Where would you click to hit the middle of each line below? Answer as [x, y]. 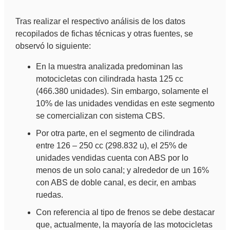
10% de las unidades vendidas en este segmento [125, 104]
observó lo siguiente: [53, 46]
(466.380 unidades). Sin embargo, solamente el [122, 91]
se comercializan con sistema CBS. [100, 116]
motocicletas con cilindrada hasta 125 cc [109, 79]
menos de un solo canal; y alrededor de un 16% [122, 170]
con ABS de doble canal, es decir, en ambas [116, 183]
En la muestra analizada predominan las [109, 67]
